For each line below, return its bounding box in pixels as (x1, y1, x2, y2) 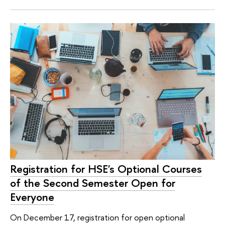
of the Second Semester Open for (10, 175, 175, 190)
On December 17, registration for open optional (10, 211, 185, 223)
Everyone (10, 189, 54, 204)
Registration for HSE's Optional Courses (10, 161, 202, 176)
